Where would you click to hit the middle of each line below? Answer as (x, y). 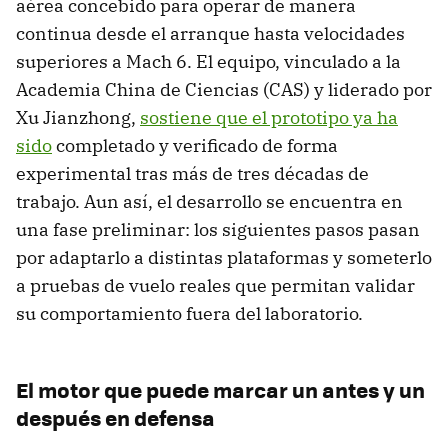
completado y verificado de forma (195, 146)
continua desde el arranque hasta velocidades (210, 34)
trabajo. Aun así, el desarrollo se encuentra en (209, 202)
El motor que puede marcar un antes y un (220, 390)
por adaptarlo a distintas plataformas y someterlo (224, 258)
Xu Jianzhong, (78, 118)
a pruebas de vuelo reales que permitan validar (215, 286)
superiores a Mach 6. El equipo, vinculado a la (208, 62)
